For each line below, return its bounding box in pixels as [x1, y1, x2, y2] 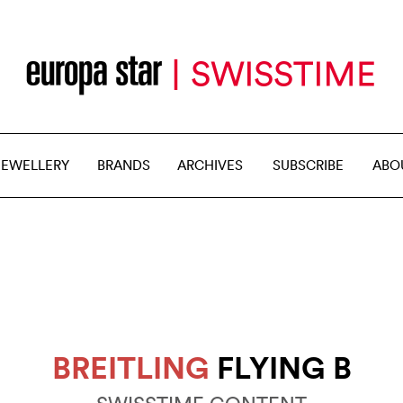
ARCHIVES [177, 157, 243, 174]
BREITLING [51, 348, 210, 386]
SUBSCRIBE [273, 157, 344, 174]
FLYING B [209, 348, 352, 386]
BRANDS [97, 157, 150, 174]
